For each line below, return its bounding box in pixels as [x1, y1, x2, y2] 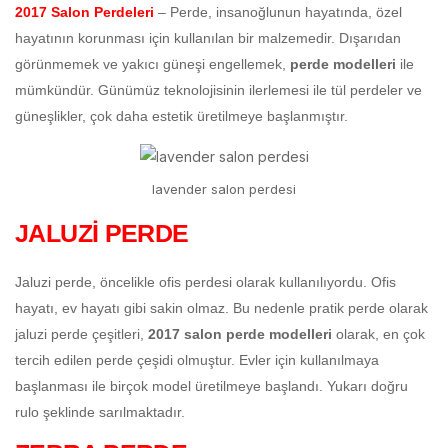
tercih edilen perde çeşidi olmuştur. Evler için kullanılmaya [15, 352, 379, 369]
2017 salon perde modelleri [148, 326, 336, 343]
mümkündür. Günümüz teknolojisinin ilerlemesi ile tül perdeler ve [15, 82, 422, 98]
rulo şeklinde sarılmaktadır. [15, 404, 185, 421]
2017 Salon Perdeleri [15, 4, 154, 20]
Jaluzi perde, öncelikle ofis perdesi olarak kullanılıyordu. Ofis [15, 274, 396, 291]
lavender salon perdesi [152, 181, 296, 198]
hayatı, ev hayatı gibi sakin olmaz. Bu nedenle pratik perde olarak [15, 300, 428, 317]
